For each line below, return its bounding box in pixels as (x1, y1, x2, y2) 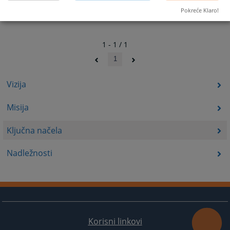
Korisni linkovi (88, 215, 142, 227)
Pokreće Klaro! (181, 6, 219, 14)
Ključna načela (6, 124, 62, 136)
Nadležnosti (6, 147, 52, 159)
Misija (6, 101, 29, 113)
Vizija (6, 79, 26, 90)
